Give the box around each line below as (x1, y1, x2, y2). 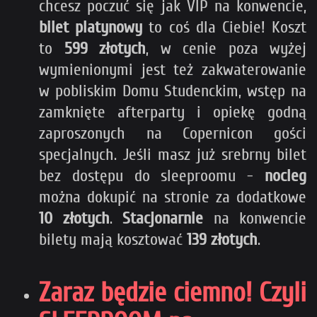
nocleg (265, 166, 306, 186)
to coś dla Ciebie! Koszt (142, 18, 307, 38)
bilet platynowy (39, 18, 143, 38)
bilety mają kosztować (39, 230, 187, 250)
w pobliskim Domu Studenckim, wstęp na (39, 81, 306, 101)
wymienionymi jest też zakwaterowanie (39, 60, 306, 80)
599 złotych (64, 39, 146, 59)
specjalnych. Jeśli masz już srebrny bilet (39, 145, 306, 165)
